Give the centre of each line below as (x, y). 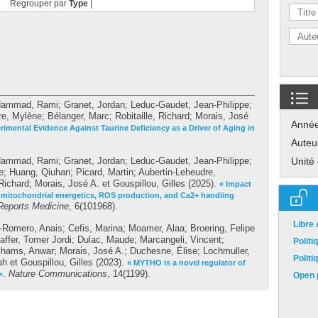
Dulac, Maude (106, 240)
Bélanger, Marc (78, 116)
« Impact (235, 184)
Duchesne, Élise (164, 251)
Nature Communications (58, 274)
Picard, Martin (105, 172)
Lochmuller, (226, 251)
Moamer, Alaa (157, 228)
